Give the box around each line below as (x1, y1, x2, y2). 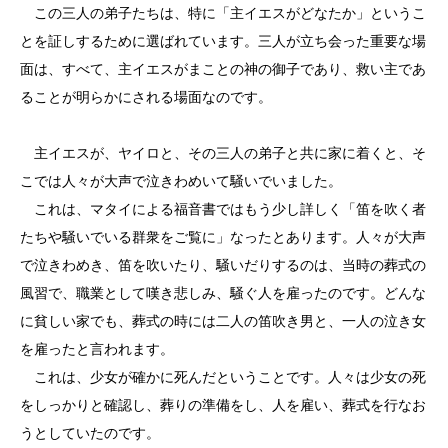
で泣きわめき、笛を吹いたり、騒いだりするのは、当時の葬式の (20, 257, 426, 273)
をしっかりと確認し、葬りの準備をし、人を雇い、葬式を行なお (20, 397, 426, 413)
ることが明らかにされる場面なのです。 (20, 89, 272, 105)
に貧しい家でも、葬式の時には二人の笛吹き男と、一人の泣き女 (20, 313, 426, 329)
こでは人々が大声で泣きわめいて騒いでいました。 (20, 173, 342, 189)
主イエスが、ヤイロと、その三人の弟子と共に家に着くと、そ (20, 145, 426, 161)
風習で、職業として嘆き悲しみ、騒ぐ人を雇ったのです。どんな (20, 285, 426, 301)
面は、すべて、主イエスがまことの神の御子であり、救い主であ (20, 61, 426, 77)
